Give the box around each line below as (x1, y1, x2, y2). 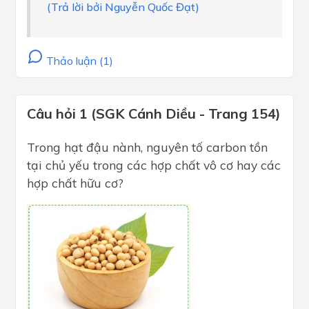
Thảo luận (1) (43, 54, 113, 68)
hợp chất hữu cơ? (27, 175, 123, 191)
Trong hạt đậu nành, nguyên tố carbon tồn (27, 139, 268, 155)
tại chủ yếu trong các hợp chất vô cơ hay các (27, 157, 281, 173)
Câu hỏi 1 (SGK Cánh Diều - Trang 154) (27, 105, 281, 123)
